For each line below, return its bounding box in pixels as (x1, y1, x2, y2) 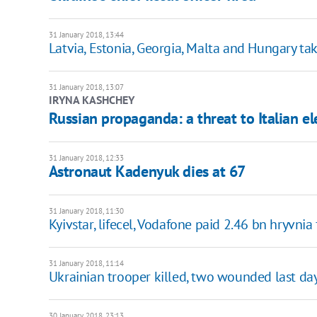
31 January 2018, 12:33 (48, 152, 124, 163)
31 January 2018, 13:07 (48, 81, 124, 92)
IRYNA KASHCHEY (48, 92, 134, 107)
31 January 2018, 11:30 (48, 205, 124, 216)
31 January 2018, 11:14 (48, 258, 124, 268)
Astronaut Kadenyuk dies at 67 (48, 161, 246, 181)
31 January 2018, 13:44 (48, 29, 124, 40)
